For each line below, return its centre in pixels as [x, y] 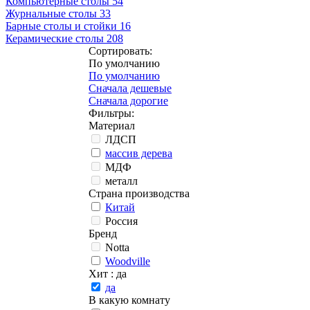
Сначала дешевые [130, 88]
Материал [112, 125]
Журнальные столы [51, 13]
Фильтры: [111, 113]
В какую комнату [129, 300]
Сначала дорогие [128, 100]
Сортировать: [120, 51]
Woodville [128, 261]
